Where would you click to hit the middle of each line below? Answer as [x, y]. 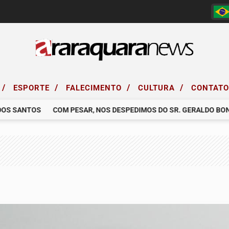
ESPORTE [33, 88]
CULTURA [158, 88]
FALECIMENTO [95, 88]
